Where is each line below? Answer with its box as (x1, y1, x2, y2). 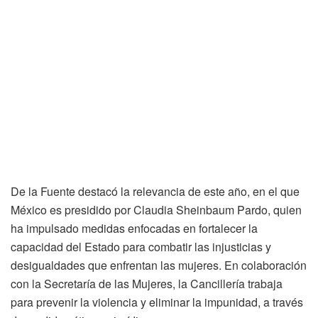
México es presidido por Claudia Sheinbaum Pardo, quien (11, 202, 302, 219)
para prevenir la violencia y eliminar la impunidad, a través (11, 294, 303, 311)
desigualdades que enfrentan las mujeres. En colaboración (11, 257, 307, 274)
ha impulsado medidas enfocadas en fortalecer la (11, 220, 258, 237)
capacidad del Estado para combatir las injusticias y (11, 238, 271, 256)
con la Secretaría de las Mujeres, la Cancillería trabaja (11, 275, 283, 292)
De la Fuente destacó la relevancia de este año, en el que (11, 183, 300, 200)
